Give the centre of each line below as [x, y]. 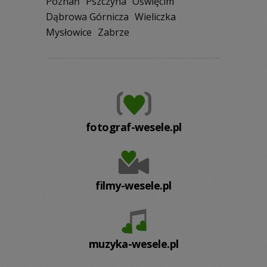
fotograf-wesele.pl [133, 127]
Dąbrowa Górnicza [87, 17]
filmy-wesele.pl [133, 185]
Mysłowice [69, 32]
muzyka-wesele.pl [133, 244]
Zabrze [114, 32]
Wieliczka [155, 17]
